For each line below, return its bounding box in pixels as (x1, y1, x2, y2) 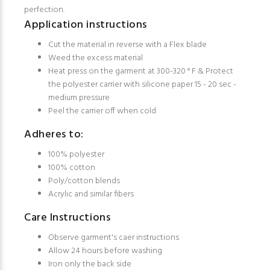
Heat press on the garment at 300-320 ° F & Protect (48, 64, 233, 78)
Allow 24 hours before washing (48, 244, 162, 258)
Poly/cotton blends (48, 174, 120, 188)
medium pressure (48, 91, 110, 105)
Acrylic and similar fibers (48, 187, 134, 201)
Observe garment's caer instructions (48, 231, 179, 245)
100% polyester (48, 148, 104, 162)
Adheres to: (24, 126, 84, 143)
